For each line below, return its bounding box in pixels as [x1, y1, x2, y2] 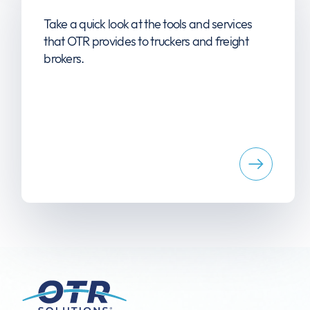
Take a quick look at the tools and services [44, 16, 253, 33]
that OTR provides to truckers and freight [44, 33, 248, 50]
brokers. [44, 51, 84, 67]
